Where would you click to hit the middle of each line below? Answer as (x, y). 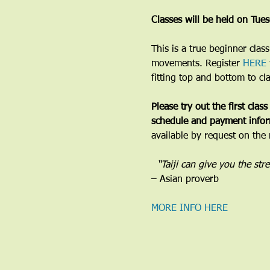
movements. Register (197, 64)
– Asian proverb (185, 180)
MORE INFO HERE (189, 209)
